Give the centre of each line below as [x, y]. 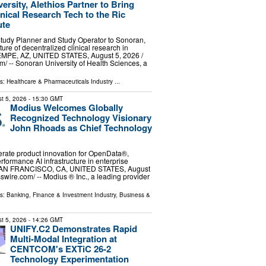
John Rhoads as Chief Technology [81, 127]
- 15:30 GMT [45, 98]
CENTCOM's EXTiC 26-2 [60, 248]
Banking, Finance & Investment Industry [61, 194]
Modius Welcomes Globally [66, 107]
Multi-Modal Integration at [63, 238]
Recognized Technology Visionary [80, 117]
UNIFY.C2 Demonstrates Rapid [73, 228]
